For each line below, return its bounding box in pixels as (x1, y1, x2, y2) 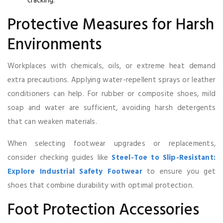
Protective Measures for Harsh (7, 12, 214, 38)
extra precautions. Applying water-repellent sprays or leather (7, 74, 216, 86)
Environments (7, 32, 102, 58)
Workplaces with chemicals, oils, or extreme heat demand (7, 60, 216, 72)
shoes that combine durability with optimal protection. (7, 180, 194, 192)
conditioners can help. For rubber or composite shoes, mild (7, 88, 216, 100)
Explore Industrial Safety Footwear (7, 166, 142, 178)
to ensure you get (142, 166, 216, 178)
